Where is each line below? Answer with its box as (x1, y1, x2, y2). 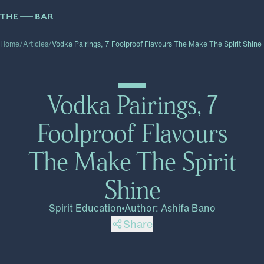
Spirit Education (48, 201, 122, 215)
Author (124, 201, 156, 215)
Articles (23, 39, 48, 49)
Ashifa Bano (160, 201, 216, 215)
